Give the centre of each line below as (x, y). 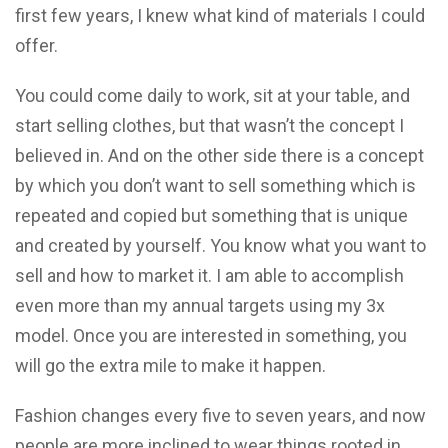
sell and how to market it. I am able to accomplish (209, 275)
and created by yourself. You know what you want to (220, 245)
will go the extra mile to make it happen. (170, 365)
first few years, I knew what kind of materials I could (220, 15)
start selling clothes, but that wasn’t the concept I (209, 125)
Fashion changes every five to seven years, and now (220, 415)
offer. (36, 45)
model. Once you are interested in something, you (211, 335)
